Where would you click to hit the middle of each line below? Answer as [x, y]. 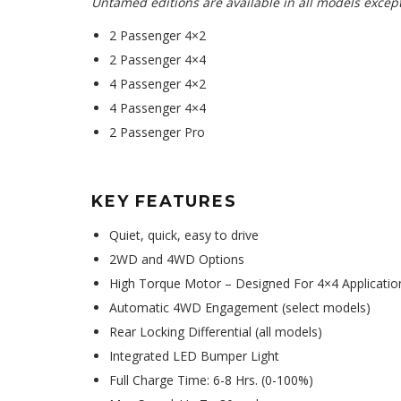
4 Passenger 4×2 [158, 84]
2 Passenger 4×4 [158, 60]
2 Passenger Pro [157, 132]
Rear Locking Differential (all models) [216, 332]
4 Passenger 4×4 [158, 108]
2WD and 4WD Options [177, 259]
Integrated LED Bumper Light [194, 356]
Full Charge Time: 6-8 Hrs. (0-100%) [211, 380]
